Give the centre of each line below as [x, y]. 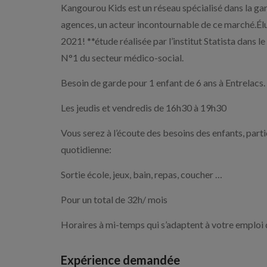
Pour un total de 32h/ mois [114, 199]
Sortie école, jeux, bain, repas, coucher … [142, 174]
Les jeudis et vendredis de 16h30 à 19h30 [144, 108]
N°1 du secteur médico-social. [122, 58]
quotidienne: [86, 149]
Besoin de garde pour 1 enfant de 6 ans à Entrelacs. [163, 83]
